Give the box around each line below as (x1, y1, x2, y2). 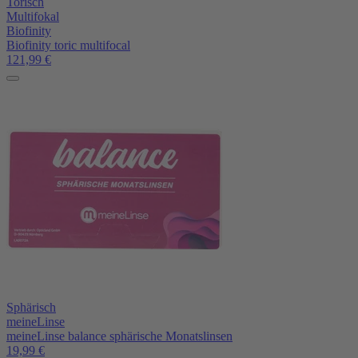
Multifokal (6, 9, 59, 23)
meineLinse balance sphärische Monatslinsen (6, 328, 233, 343)
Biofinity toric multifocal (6, 38, 130, 52)
